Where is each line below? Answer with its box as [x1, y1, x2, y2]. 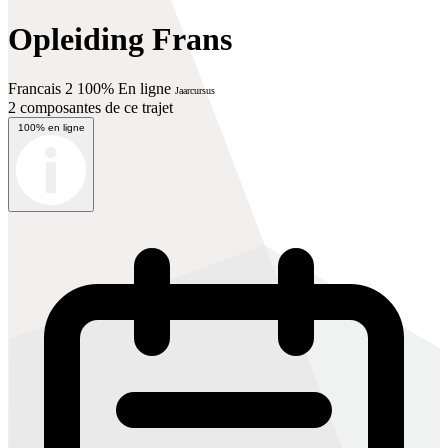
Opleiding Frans [8, 21, 232, 58]
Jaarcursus [175, 84, 215, 96]
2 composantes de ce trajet [8, 98, 173, 116]
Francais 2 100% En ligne [8, 79, 175, 97]
